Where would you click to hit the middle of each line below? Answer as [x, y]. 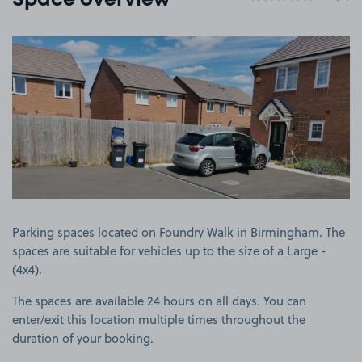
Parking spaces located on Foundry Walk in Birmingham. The [179, 232]
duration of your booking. [83, 338]
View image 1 [218, 44]
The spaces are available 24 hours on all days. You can [159, 301]
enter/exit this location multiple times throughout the [159, 319]
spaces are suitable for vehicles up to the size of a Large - [169, 250]
